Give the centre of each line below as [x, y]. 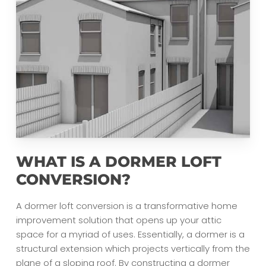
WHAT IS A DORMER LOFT [118, 162]
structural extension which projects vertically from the [133, 249]
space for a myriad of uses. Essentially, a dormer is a [130, 235]
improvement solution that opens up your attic [118, 220]
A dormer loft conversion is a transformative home [126, 206]
